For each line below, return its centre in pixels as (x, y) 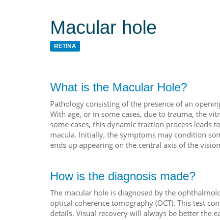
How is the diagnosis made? (123, 176)
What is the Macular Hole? (119, 87)
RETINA (65, 46)
